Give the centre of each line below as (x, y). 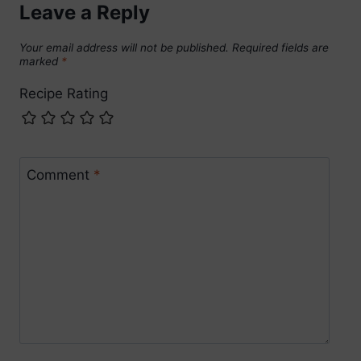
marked (40, 61)
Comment (60, 175)
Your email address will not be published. (124, 47)
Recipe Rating (64, 94)
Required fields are (280, 47)
